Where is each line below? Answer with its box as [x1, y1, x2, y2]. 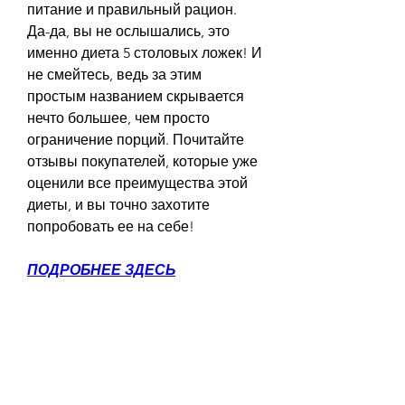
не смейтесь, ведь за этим [27, 65, 202, 83]
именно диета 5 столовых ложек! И [27, 43, 262, 61]
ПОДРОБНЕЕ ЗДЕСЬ [27, 260, 175, 278]
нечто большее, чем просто [27, 108, 210, 127]
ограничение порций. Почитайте [27, 130, 244, 148]
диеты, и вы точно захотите [27, 195, 210, 213]
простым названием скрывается [27, 87, 244, 105]
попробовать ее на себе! [27, 217, 194, 235]
